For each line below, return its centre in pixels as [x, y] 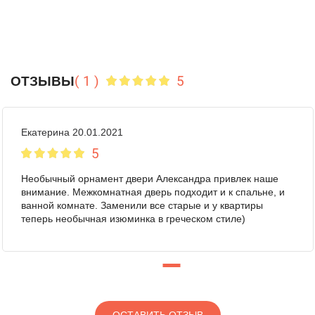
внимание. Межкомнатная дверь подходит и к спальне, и [153, 192]
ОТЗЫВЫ [43, 82]
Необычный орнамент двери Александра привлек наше [149, 179]
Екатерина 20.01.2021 [72, 133]
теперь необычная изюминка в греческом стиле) [133, 219]
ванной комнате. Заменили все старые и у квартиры [142, 206]
